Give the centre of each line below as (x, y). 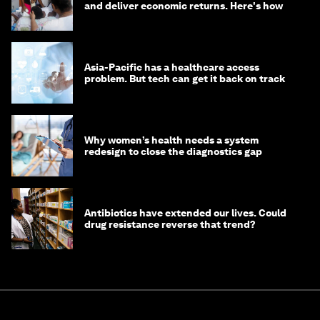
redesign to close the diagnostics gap (173, 152)
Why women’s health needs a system (171, 140)
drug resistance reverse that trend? (170, 225)
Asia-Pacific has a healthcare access (172, 67)
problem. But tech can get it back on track (185, 79)
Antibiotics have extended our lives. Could (185, 213)
